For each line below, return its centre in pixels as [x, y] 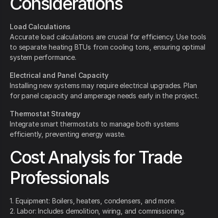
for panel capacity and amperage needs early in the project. [104, 96]
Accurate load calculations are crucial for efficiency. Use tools [108, 37]
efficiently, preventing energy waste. [68, 134]
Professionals [59, 178]
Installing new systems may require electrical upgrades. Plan [103, 86]
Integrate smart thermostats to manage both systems [94, 124]
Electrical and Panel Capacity [59, 75]
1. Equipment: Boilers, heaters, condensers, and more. [93, 201]
